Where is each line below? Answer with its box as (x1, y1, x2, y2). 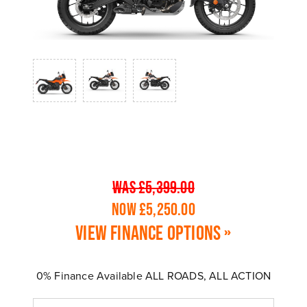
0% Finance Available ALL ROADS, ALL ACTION (36, 268, 271, 284)
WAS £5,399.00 (112, 177, 195, 197)
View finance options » (75, 221, 232, 245)
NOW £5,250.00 (112, 199, 195, 219)
